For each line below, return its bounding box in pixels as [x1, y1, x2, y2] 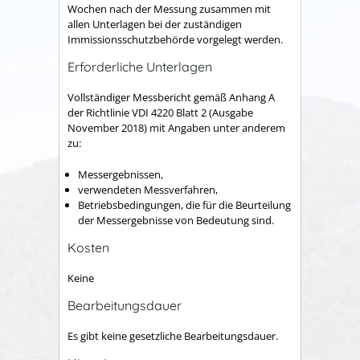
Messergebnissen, [78, 166, 163, 182]
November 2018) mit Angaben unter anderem [67, 121, 285, 136]
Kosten [67, 239, 109, 256]
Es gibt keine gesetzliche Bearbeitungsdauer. [67, 329, 278, 344]
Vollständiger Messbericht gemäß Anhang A [67, 90, 275, 105]
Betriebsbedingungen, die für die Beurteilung [78, 197, 291, 212]
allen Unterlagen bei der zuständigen [67, 17, 242, 32]
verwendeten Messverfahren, [78, 182, 218, 197]
